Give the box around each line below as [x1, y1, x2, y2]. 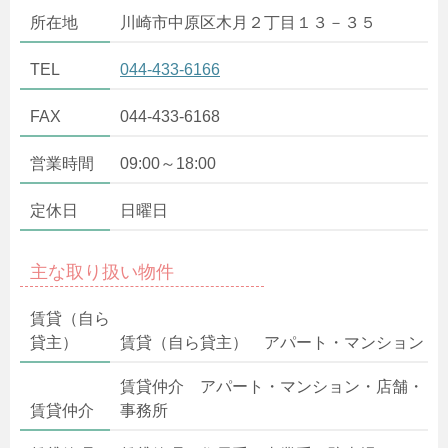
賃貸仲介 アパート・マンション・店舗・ [120, 377, 424, 395]
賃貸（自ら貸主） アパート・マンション [120, 333, 424, 351]
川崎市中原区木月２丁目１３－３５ [120, 13, 376, 31]
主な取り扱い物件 [30, 261, 174, 282]
